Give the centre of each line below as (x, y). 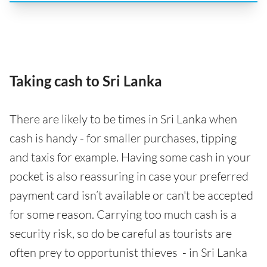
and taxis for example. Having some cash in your (130, 157)
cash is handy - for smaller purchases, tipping (123, 138)
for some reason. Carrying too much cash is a (123, 215)
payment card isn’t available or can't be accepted (131, 195)
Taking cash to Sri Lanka (86, 81)
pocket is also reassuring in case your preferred (129, 176)
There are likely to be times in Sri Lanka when (123, 119)
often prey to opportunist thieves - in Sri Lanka (128, 253)
